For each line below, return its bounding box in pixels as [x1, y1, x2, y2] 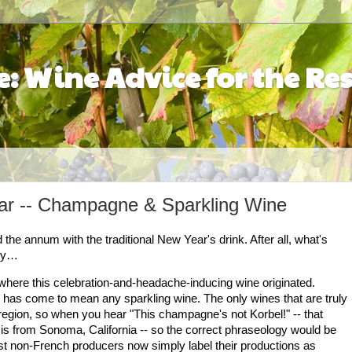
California [89, 323, 137, 336]
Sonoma [39, 323, 82, 336]
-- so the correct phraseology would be [137, 323, 336, 336]
